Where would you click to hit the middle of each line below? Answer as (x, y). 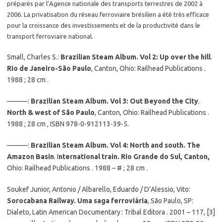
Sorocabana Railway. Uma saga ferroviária (77, 201)
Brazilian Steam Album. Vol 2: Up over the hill (136, 57)
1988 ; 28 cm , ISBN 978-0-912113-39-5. (68, 124)
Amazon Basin (30, 157)
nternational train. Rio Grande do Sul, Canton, (134, 157)
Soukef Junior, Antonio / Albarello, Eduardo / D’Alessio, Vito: (99, 189)
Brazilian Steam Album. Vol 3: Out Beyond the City (114, 101)
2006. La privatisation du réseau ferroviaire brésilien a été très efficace (108, 14)
